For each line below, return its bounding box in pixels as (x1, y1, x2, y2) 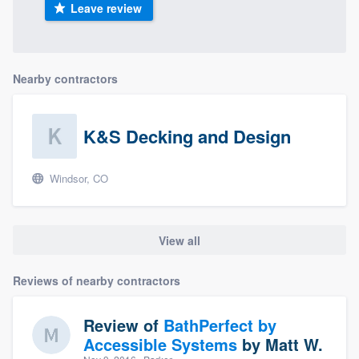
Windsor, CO (46, 171, 108, 187)
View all (159, 232, 200, 248)
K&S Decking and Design (83, 123, 291, 150)
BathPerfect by (163, 313, 276, 337)
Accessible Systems (83, 332, 237, 356)
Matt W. (265, 332, 323, 356)
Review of (83, 313, 163, 337)
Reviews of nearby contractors (13, 272, 180, 288)
